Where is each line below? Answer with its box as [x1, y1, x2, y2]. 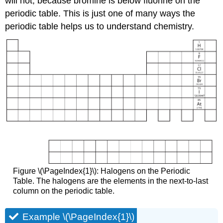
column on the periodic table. [12, 187, 114, 196]
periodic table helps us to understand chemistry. [5, 21, 195, 32]
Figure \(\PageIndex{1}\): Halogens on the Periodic [12, 167, 190, 176]
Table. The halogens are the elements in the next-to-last [12, 177, 208, 186]
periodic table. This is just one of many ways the [5, 8, 196, 19]
